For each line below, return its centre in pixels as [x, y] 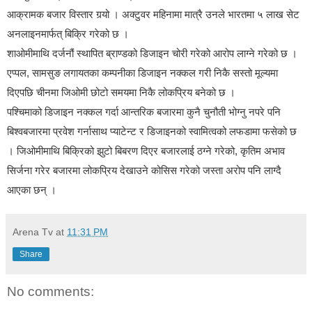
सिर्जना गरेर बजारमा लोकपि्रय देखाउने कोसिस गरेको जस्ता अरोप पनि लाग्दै [144, 171]
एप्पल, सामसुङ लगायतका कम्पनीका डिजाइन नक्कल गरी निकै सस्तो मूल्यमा [142, 73]
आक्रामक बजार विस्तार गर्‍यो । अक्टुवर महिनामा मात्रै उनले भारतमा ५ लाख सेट [153, 15]
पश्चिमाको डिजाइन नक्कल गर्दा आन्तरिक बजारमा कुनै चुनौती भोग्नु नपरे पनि [144, 112]
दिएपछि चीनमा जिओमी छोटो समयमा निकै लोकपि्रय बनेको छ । [121, 93]
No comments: [50, 292]
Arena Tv [33, 232]
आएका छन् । [32, 190]
